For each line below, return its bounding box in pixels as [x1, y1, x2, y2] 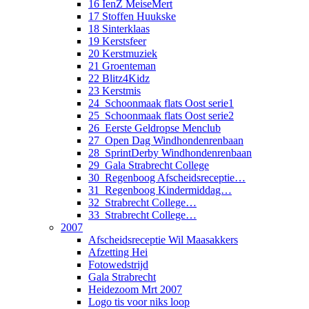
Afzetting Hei [88, 246, 148, 258]
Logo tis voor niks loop [88, 295, 190, 308]
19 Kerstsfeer [88, 34, 146, 47]
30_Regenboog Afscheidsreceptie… [88, 171, 246, 183]
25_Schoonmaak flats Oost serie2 [88, 109, 234, 121]
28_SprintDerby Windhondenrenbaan [88, 146, 252, 159]
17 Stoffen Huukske [88, 10, 176, 22]
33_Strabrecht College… [88, 208, 197, 221]
